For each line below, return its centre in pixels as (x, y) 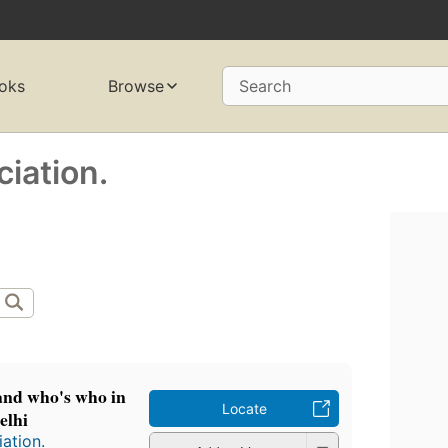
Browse (135, 86)
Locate (244, 409)
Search (264, 86)
